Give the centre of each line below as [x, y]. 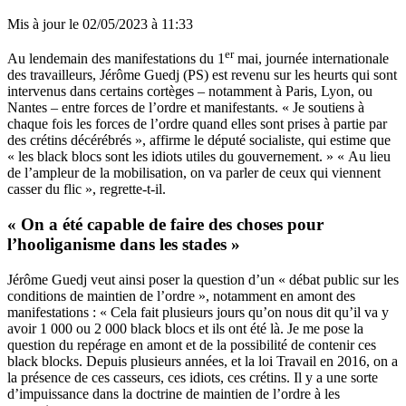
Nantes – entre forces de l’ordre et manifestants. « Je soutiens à [186, 108]
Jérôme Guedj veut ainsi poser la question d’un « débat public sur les [203, 279]
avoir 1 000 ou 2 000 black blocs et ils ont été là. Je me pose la [185, 328]
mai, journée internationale [311, 59]
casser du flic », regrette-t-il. [87, 189]
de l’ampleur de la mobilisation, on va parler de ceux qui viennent [194, 173]
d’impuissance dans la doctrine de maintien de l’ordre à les [174, 393]
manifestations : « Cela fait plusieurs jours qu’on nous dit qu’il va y [198, 312]
